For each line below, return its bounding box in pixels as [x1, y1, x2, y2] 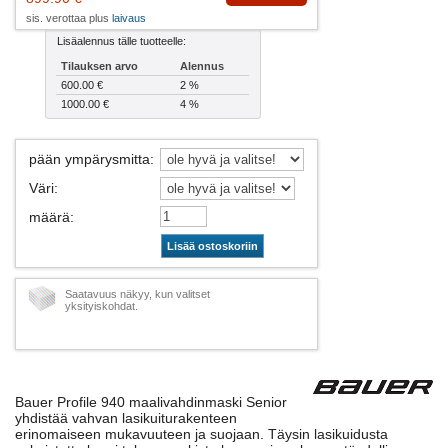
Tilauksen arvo [61, 60, 138, 73]
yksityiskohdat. [65, 300, 138, 313]
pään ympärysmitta [29, 151, 150, 168]
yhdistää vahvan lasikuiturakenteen [15, 410, 237, 427]
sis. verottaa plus [26, 12, 112, 25]
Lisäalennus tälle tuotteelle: [57, 35, 186, 48]
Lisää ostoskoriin [167, 240, 258, 253]
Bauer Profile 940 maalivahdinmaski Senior [15, 394, 287, 411]
